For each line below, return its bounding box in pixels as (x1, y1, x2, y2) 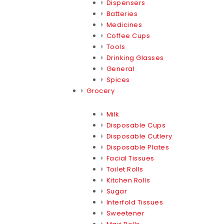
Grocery (86, 85, 114, 95)
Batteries (106, 8, 137, 18)
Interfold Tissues (106, 197, 163, 207)
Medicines (106, 19, 142, 29)
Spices (106, 74, 130, 84)
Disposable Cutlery (106, 131, 172, 141)
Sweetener (106, 208, 144, 218)
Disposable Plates (106, 142, 169, 152)
